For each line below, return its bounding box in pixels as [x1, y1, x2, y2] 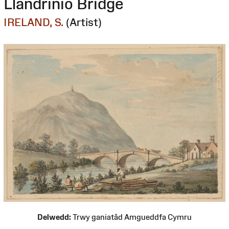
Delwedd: [37, 212, 71, 221]
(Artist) [66, 16, 102, 28]
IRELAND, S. [4, 16, 63, 28]
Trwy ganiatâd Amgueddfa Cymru [71, 212, 192, 221]
